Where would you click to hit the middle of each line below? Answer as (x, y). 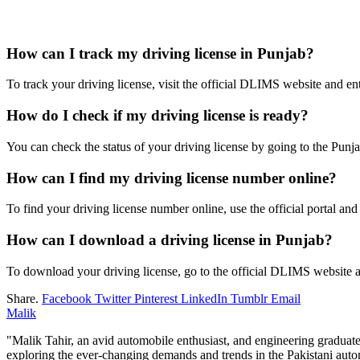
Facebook (67, 298)
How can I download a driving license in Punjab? (170, 240)
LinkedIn (204, 298)
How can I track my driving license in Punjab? (160, 53)
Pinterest (156, 298)
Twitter (113, 298)
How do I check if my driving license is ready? (157, 116)
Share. (22, 298)
